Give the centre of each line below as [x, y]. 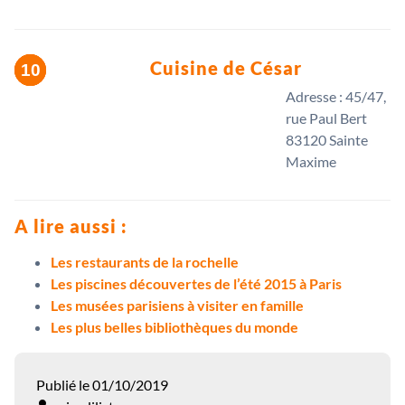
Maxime [311, 162]
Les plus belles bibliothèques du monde [174, 327]
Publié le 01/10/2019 [102, 385]
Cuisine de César [226, 68]
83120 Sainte [327, 140]
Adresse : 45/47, [336, 97]
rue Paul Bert [326, 118]
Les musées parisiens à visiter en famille [177, 306]
